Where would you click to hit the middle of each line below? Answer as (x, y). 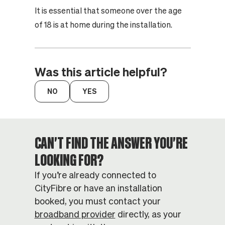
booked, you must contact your (97, 201)
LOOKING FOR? (69, 160)
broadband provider (75, 214)
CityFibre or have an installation (98, 188)
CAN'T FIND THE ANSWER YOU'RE (111, 143)
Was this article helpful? (101, 72)
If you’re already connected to (95, 175)
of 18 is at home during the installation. (103, 25)
